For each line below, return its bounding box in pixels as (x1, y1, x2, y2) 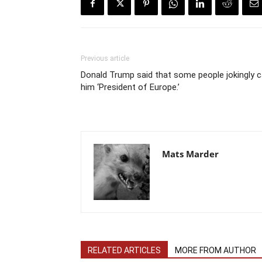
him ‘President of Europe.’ (81, 82, 180, 93)
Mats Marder (162, 148, 219, 160)
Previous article (81, 54, 129, 63)
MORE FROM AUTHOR (175, 246, 256, 256)
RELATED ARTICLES (88, 246, 161, 256)
